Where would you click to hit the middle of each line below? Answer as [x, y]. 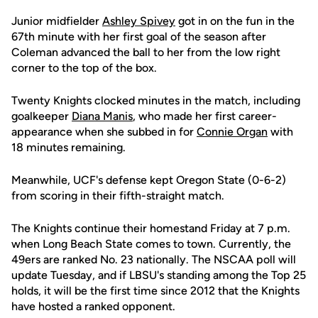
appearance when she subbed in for [104, 132]
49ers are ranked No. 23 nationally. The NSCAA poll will [154, 259]
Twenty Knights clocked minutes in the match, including [156, 100]
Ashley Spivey [139, 21]
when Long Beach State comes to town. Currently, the [151, 244]
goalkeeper [42, 116]
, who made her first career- [205, 116]
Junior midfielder [57, 21]
